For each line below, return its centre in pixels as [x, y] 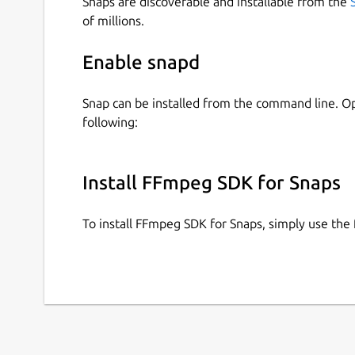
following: [110, 122]
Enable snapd [141, 63]
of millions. [113, 20]
